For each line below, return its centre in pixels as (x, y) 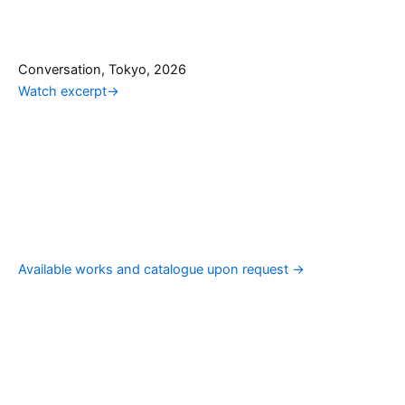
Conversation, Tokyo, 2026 (102, 69)
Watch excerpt (62, 91)
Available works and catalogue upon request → (161, 270)
